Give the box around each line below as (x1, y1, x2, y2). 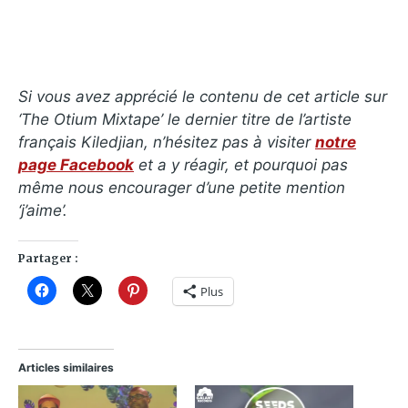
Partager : (18, 251, 78, 266)
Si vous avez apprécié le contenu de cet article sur (18, 87, 387, 107)
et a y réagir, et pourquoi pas (134, 156, 348, 175)
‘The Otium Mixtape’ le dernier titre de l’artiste (18, 110, 352, 129)
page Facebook (18, 156, 134, 175)
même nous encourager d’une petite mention (18, 178, 345, 198)
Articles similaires (18, 361, 114, 375)
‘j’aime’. (18, 201, 67, 220)
